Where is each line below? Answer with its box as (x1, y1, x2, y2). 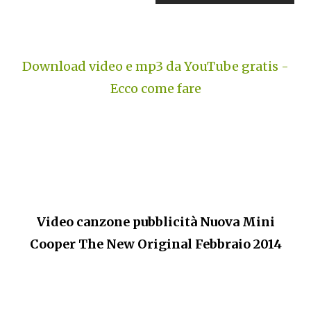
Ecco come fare (110, 80, 201, 96)
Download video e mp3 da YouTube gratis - (22, 58, 289, 74)
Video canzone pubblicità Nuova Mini (36, 213, 275, 230)
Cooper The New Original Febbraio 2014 (29, 235, 282, 252)
